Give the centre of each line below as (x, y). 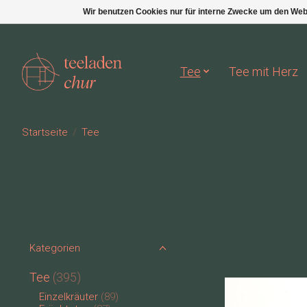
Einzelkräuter (69, 297)
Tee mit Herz (264, 71)
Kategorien (55, 248)
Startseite (45, 133)
